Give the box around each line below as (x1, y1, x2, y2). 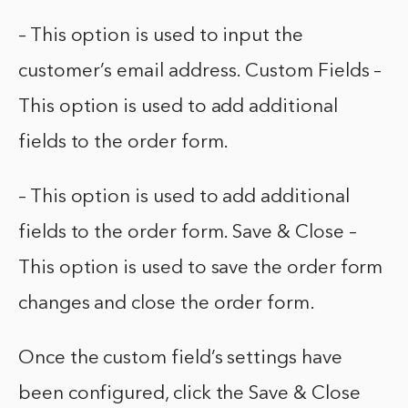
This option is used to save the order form (18, 259, 383, 279)
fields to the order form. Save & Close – (18, 223, 357, 243)
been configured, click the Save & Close (18, 384, 361, 404)
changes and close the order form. (18, 294, 315, 314)
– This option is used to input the (18, 26, 303, 46)
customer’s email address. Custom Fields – (18, 62, 382, 82)
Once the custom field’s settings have (18, 349, 342, 369)
